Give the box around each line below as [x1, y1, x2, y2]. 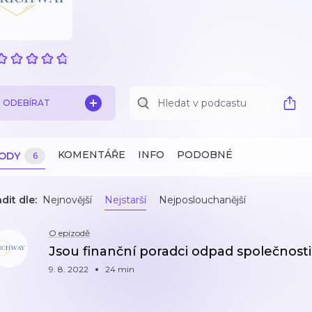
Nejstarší [104, 194, 146, 206]
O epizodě [49, 228, 90, 238]
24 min [105, 264, 134, 274]
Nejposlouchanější [159, 194, 246, 206]
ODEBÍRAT [3, 97, 50, 108]
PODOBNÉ [177, 148, 233, 161]
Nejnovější [42, 194, 92, 206]
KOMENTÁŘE [58, 148, 125, 161]
